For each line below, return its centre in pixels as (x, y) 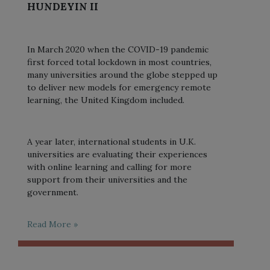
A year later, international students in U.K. (111, 141)
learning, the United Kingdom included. (106, 100)
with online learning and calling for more (109, 167)
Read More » (52, 224)
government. (53, 192)
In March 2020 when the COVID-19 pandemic (118, 49)
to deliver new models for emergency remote (119, 87)
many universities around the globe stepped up (122, 74)
